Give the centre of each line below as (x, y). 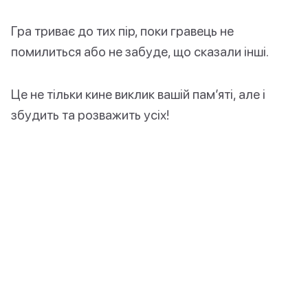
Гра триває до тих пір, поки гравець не (122, 31)
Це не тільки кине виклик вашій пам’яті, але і (138, 94)
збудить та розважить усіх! (90, 115)
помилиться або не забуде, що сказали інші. (140, 52)
